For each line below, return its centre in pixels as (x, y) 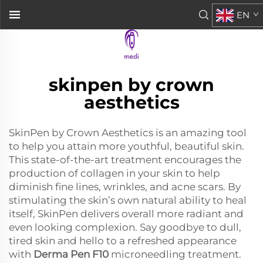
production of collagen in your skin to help (114, 173)
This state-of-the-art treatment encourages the (125, 159)
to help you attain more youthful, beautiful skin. (127, 146)
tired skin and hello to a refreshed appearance (123, 240)
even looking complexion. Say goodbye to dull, (125, 227)
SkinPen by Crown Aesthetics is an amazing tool (128, 132)
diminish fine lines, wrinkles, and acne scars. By (125, 186)
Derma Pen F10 (71, 254)
